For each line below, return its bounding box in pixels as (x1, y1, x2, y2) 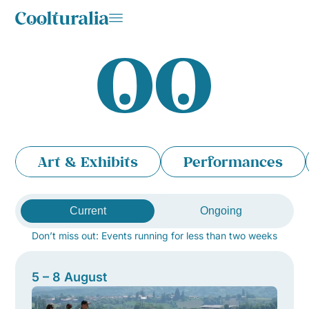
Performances (183, 152, 283, 172)
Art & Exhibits (38, 152, 139, 172)
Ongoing (200, 205, 243, 217)
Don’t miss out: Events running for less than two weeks (32, 230, 277, 242)
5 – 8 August (32, 270, 108, 285)
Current (69, 205, 106, 217)
